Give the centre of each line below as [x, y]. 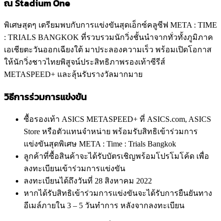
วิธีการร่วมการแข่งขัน [45, 97]
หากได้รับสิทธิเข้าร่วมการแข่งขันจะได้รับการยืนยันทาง [118, 193]
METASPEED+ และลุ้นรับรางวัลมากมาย [74, 74]
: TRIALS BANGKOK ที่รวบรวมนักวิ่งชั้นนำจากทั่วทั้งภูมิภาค [109, 37]
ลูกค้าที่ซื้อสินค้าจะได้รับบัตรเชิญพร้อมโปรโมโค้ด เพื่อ [116, 156]
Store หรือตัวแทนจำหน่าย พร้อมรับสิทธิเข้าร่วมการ [111, 131]
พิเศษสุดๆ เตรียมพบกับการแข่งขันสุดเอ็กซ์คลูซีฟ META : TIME [110, 25]
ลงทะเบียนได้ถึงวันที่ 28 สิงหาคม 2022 [88, 181]
